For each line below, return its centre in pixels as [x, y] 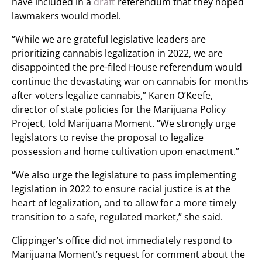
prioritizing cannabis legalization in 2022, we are [117, 53]
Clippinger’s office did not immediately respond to [122, 240]
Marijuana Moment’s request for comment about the [128, 254]
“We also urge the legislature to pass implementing [124, 175]
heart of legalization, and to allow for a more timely [124, 203]
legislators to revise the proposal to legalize [108, 137]
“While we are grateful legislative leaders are [109, 39]
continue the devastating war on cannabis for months [130, 81]
